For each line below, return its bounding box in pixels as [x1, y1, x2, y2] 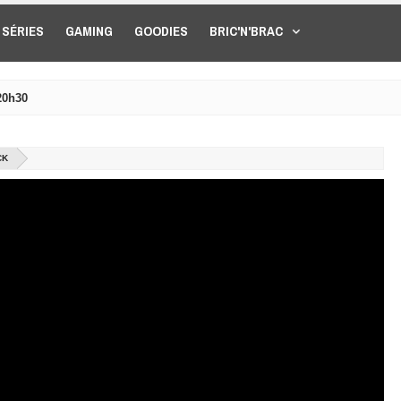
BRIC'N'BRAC [209, 21, 283, 40]
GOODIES [134, 21, 188, 40]
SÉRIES [2, 21, 44, 40]
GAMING [65, 21, 113, 40]
